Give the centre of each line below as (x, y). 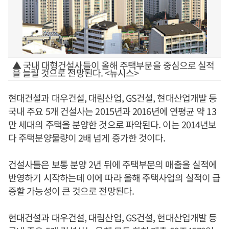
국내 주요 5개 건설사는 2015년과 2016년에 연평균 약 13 (112, 111)
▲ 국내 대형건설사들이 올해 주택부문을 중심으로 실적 (113, 65)
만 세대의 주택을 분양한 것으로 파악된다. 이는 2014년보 (112, 124)
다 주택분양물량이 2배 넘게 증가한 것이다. (87, 138)
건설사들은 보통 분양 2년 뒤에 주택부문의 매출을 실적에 (113, 164)
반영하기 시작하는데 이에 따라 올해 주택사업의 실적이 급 (114, 177)
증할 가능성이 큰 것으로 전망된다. (71, 191)
